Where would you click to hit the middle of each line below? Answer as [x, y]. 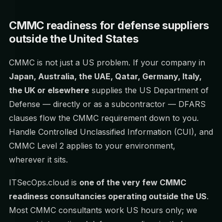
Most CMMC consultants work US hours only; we [103, 210]
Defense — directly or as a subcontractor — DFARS [107, 104]
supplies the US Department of [149, 90]
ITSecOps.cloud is [44, 182]
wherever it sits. [38, 160]
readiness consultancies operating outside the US [108, 196]
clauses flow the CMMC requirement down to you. [104, 118]
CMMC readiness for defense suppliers [109, 25]
